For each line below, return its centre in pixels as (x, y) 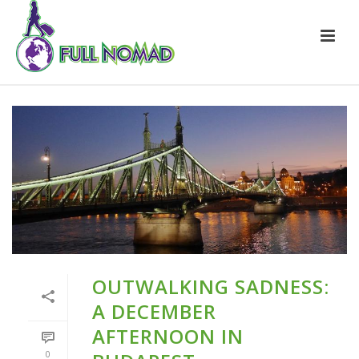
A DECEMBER (154, 311)
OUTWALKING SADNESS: (211, 286)
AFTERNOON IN (168, 336)
